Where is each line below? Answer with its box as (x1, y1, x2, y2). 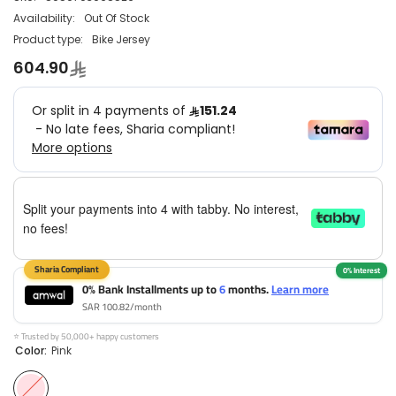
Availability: (13, 10, 75, 26)
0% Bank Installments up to (82, 278, 219, 301)
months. (225, 278, 271, 301)
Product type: (13, 31, 83, 47)
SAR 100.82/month (82, 298, 162, 316)
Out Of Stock (84, 10, 149, 26)
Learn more (271, 278, 329, 301)
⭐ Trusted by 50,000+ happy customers (13, 328, 159, 346)
